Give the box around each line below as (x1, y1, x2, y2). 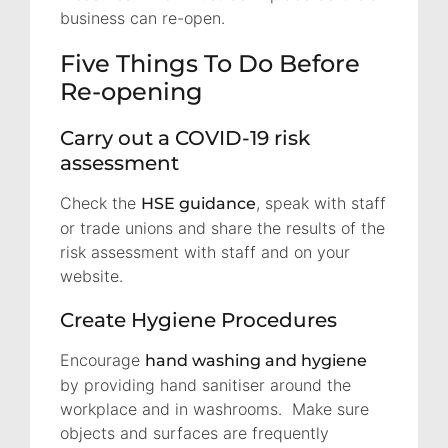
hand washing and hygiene (145, 350, 367, 370)
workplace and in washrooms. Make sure (60, 398, 369, 419)
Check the (60, 192, 141, 213)
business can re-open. (60, 7, 225, 28)
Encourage (60, 349, 145, 370)
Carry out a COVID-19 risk (60, 125, 310, 150)
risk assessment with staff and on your (60, 241, 350, 262)
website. (60, 265, 123, 286)
